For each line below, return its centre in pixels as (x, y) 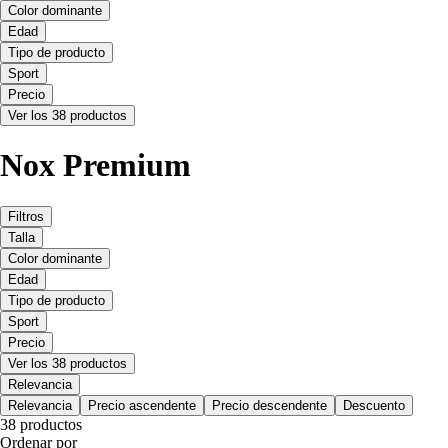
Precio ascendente (142, 405)
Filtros (26, 216)
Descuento (374, 405)
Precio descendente (269, 405)
